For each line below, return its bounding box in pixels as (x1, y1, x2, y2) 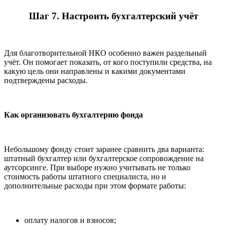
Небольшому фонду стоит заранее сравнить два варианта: (4, 144, 204, 154)
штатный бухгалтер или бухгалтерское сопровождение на (4, 154, 204, 163)
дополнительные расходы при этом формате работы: (4, 181, 186, 190)
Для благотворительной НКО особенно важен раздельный (4, 48, 207, 57)
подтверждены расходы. (4, 75, 88, 85)
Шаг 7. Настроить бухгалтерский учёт (29, 11, 198, 22)
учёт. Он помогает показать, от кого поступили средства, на (4, 57, 212, 66)
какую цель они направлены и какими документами (4, 66, 185, 75)
